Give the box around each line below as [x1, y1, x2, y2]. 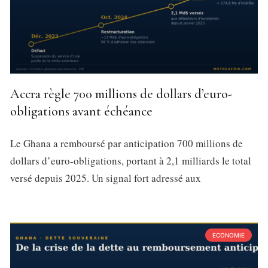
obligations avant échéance [10, 103, 153, 120]
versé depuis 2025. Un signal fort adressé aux [10, 171, 201, 185]
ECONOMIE [212, 232, 245, 239]
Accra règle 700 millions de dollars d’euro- [10, 86, 232, 102]
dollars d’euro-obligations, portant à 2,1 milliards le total [10, 154, 251, 168]
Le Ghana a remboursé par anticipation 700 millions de [10, 136, 243, 151]
